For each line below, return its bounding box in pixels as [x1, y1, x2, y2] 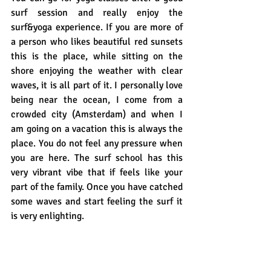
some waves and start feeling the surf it [11, 195, 183, 208]
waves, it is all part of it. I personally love [11, 79, 183, 92]
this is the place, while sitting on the [11, 50, 183, 63]
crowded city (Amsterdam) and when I [11, 108, 183, 121]
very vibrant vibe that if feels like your [11, 166, 183, 179]
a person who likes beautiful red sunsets [11, 36, 183, 48]
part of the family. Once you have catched [11, 181, 183, 194]
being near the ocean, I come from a [11, 94, 183, 106]
